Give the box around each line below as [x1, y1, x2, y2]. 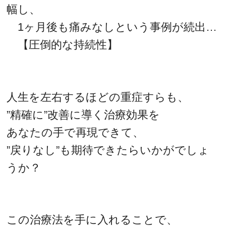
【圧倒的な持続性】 [7, 38, 119, 51]
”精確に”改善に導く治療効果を [7, 108, 160, 121]
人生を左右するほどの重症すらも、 [7, 90, 189, 103]
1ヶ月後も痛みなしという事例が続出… [7, 21, 217, 34]
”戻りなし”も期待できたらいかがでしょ [7, 143, 210, 156]
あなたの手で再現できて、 [7, 126, 144, 139]
